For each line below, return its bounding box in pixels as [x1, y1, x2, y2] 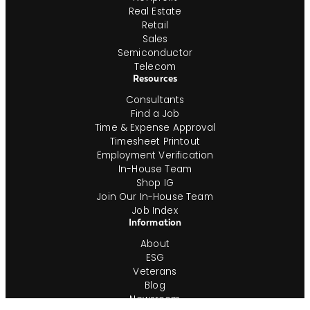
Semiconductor [117, 46, 193, 60]
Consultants [125, 93, 185, 107]
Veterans [133, 264, 177, 278]
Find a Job [130, 107, 180, 121]
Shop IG [136, 176, 174, 190]
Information [128, 217, 182, 229]
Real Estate [128, 5, 182, 19]
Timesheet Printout [110, 135, 200, 149]
